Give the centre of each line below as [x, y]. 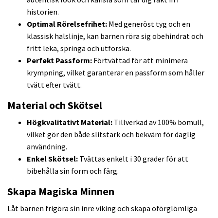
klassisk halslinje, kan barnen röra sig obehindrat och [115, 36]
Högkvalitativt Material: [70, 122]
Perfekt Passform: [59, 60]
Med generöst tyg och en [149, 24]
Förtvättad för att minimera [140, 60]
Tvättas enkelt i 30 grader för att [133, 158]
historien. [43, 11]
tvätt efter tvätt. [54, 84]
